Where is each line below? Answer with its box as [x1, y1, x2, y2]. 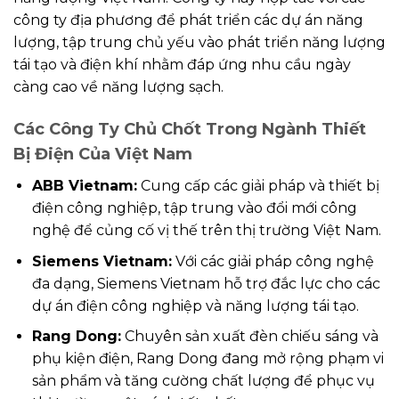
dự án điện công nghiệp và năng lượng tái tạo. [31, 297, 359, 314]
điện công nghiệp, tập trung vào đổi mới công [31, 199, 357, 217]
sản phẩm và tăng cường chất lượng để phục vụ [31, 372, 375, 390]
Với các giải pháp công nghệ [171, 252, 374, 270]
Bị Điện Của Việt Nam [13, 144, 192, 165]
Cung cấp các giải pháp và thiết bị [136, 177, 379, 195]
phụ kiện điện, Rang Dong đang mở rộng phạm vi [31, 350, 384, 368]
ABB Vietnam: [31, 177, 137, 195]
